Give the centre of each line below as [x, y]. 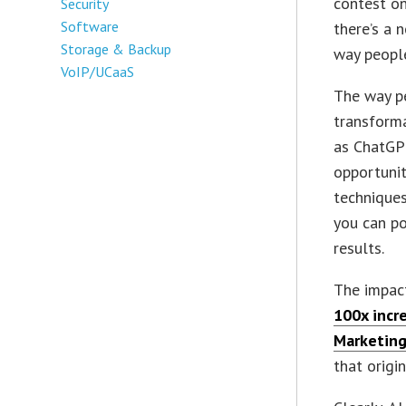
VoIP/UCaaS [98, 71]
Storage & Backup [116, 48]
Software [90, 26]
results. [359, 247]
